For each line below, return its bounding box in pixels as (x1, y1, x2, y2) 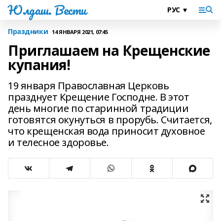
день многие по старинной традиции (8, 102, 189, 115)
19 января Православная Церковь (8, 79, 169, 92)
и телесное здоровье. (8, 136, 109, 149)
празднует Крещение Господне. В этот (8, 90, 189, 104)
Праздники (8, 27, 48, 36)
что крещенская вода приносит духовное (8, 124, 205, 138)
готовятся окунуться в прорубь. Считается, (8, 113, 212, 126)
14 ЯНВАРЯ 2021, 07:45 (52, 28, 108, 36)
